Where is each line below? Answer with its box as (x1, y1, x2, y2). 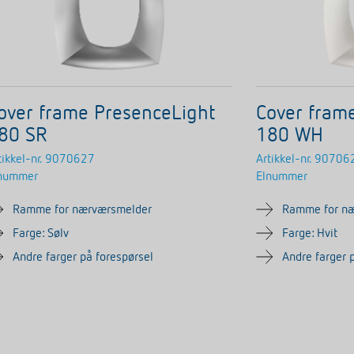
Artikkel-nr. (256, 153, 312, 166)
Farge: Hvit (282, 227, 338, 240)
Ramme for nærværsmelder (13, 203, 153, 217)
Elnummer (256, 170, 308, 183)
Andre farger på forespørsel (13, 250, 154, 264)
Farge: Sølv (13, 227, 70, 240)
